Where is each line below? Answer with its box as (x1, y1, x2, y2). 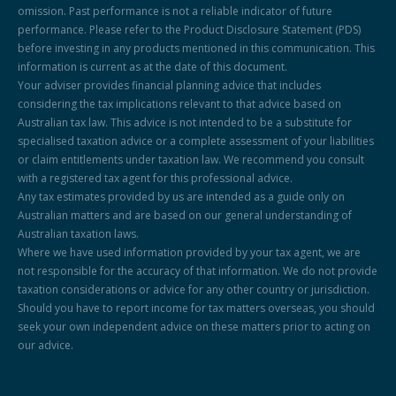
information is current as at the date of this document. (18, 58, 287, 74)
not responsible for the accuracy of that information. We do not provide (18, 263, 377, 278)
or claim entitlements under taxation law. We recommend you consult (18, 151, 364, 167)
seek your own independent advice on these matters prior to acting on (18, 318, 370, 334)
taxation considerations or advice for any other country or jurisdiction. (18, 281, 369, 297)
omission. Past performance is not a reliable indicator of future (18, 3, 332, 19)
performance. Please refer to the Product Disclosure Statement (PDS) (18, 21, 361, 37)
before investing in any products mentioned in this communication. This (18, 40, 375, 56)
